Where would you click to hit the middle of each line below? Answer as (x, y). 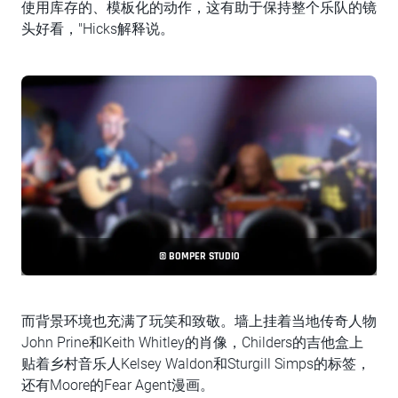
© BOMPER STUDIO (199, 256)
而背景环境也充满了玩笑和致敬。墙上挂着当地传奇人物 (199, 321)
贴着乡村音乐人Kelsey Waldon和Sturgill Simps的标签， (196, 364)
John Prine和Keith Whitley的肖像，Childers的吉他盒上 (192, 342)
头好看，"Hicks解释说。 (98, 29)
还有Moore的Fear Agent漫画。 (118, 385)
